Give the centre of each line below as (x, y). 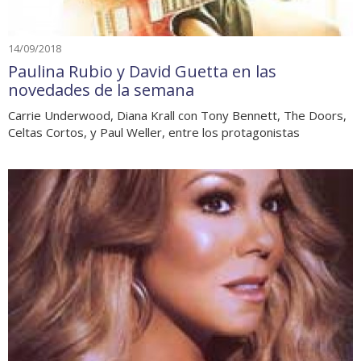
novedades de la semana (101, 89)
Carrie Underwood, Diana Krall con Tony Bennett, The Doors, (177, 115)
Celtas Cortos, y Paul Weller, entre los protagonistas (154, 132)
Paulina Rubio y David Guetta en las (142, 71)
